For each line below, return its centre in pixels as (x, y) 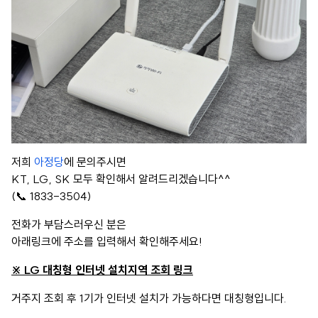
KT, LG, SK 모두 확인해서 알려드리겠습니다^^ (121, 179)
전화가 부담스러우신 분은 (69, 225)
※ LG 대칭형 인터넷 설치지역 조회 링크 (102, 270)
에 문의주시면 (95, 162)
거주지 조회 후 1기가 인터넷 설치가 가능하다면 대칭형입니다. (149, 298)
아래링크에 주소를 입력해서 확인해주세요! (107, 242)
